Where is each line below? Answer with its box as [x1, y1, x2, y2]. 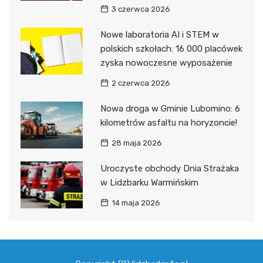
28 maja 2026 [111, 139, 162, 148]
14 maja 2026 [111, 198, 160, 208]
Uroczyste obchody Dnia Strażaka [100, 163, 239, 174]
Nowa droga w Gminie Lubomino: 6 [100, 103, 240, 114]
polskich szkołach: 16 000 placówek [100, 43, 242, 55]
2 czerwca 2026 [111, 79, 170, 88]
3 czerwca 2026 [111, 5, 170, 14]
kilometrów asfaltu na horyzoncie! [100, 117, 237, 129]
